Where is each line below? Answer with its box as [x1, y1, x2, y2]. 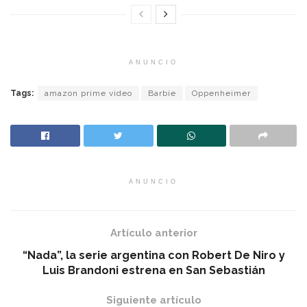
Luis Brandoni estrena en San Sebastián [42, 264, 265, 278]
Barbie [148, 88, 176, 99]
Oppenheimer [192, 88, 251, 99]
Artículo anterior [110, 227, 197, 240]
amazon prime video [45, 88, 132, 99]
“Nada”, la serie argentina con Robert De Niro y [22, 249, 285, 262]
